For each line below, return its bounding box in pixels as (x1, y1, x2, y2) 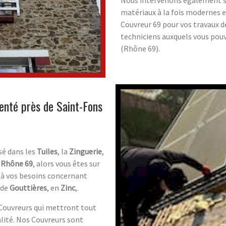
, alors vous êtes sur (33, 158, 100, 168)
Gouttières (10, 182, 47, 193)
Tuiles (37, 146, 58, 156)
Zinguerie (69, 146, 102, 156)
